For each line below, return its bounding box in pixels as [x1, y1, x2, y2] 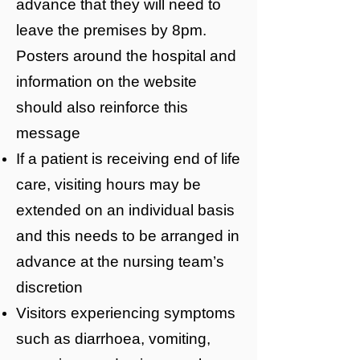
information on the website [16, 73, 197, 90]
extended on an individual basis [16, 202, 235, 219]
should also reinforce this [16, 99, 188, 116]
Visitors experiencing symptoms [16, 305, 235, 321]
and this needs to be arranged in [16, 227, 239, 244]
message [16, 125, 80, 141]
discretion [16, 279, 83, 296]
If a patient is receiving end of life [16, 150, 240, 167]
